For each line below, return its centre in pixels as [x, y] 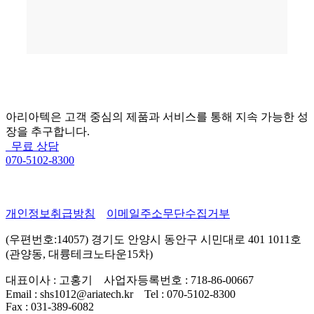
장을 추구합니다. [48, 131]
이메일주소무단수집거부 [168, 213]
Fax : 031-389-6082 [50, 307]
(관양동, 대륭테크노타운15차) [79, 254]
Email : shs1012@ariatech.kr [69, 294]
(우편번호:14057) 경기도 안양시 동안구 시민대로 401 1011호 [153, 239]
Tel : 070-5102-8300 [190, 294]
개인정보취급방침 [50, 213]
